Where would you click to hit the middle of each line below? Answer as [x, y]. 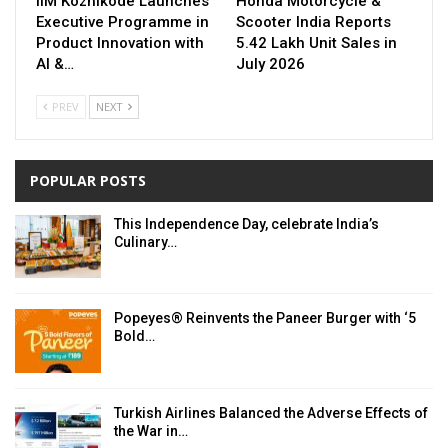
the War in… [151, 431]
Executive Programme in [122, 21]
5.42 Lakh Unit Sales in [316, 42]
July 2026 [270, 63]
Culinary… [145, 241]
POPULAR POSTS [88, 180]
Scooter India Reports [313, 21]
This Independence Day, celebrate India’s [246, 223]
